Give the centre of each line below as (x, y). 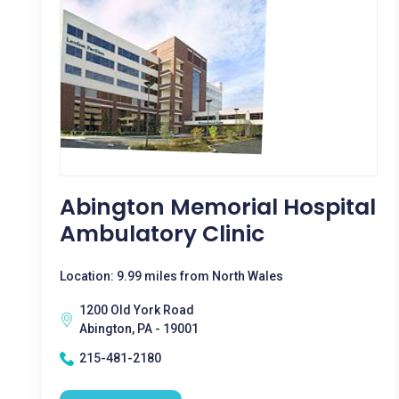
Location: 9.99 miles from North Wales (171, 276)
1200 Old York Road (137, 310)
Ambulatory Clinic (162, 234)
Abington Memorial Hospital (218, 207)
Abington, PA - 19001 (139, 329)
